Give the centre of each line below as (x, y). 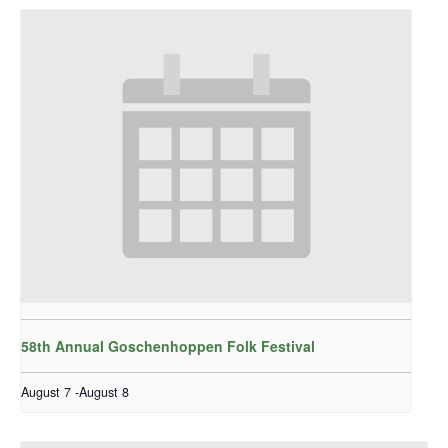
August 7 (46, 391)
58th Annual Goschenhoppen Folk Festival (168, 345)
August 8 (104, 391)
